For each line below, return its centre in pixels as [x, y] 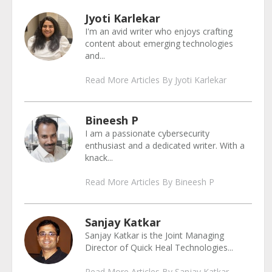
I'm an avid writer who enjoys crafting [158, 31]
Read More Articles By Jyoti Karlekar [155, 80]
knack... [99, 158]
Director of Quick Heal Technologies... [159, 247]
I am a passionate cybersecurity [147, 133]
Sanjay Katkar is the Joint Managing [154, 235]
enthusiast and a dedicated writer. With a [165, 145]
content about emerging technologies [159, 43]
